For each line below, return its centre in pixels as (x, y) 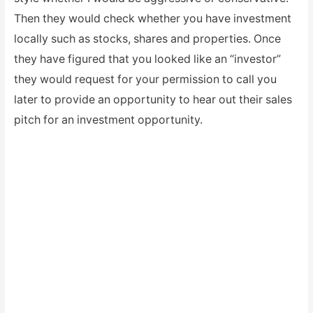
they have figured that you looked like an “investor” (147, 59)
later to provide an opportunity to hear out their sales (153, 99)
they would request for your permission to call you (145, 79)
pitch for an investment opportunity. (108, 119)
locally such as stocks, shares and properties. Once (147, 38)
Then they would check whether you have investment (152, 18)
